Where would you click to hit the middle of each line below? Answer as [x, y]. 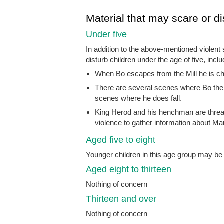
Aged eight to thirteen [129, 169]
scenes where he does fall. [138, 98]
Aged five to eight [121, 140]
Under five [106, 34]
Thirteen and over [121, 199]
